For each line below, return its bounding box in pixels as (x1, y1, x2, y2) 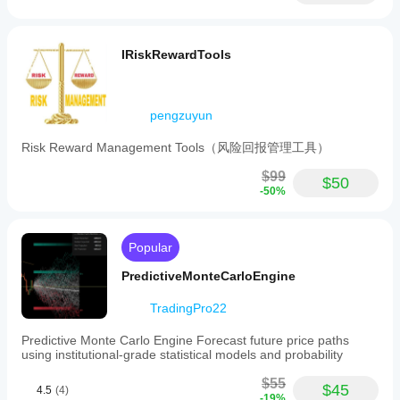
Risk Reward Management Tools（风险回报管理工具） (21, 140, 329, 154)
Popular (129, 240, 172, 254)
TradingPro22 (150, 301, 227, 315)
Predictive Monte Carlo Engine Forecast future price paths (21, 333, 349, 347)
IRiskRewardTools (121, 47, 231, 62)
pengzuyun (150, 108, 212, 122)
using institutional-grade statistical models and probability (21, 347, 343, 362)
